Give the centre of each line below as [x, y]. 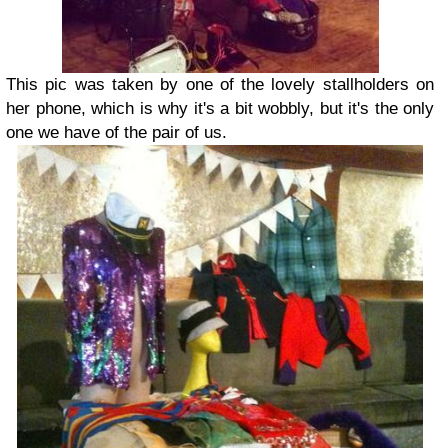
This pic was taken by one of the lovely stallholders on [220, 84]
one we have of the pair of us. [116, 132]
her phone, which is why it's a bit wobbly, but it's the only [220, 108]
